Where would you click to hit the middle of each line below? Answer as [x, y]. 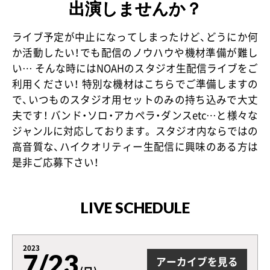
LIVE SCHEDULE [135, 207]
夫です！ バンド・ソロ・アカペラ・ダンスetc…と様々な [135, 115]
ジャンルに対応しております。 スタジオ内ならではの [135, 130]
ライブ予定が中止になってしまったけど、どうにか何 [135, 36]
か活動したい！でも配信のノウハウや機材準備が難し [135, 52]
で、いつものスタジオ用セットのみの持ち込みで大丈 [135, 99]
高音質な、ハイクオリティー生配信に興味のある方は [135, 146]
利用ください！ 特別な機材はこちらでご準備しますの [135, 83]
